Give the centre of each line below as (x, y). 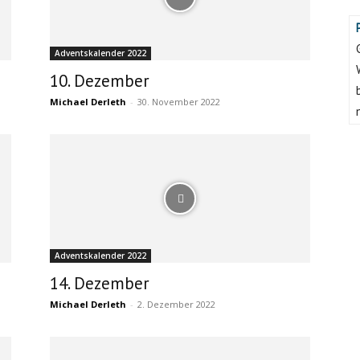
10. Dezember (100, 81)
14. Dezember (100, 283)
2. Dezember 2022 (176, 304)
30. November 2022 (179, 102)
